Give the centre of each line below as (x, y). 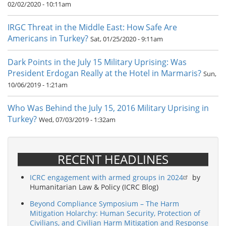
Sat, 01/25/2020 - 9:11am (127, 39)
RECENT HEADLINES (113, 159)
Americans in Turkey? (48, 39)
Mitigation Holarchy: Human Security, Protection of (115, 213)
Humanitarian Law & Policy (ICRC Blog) (94, 187)
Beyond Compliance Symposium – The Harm (104, 203)
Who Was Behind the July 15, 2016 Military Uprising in (108, 108)
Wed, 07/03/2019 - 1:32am (77, 120)
